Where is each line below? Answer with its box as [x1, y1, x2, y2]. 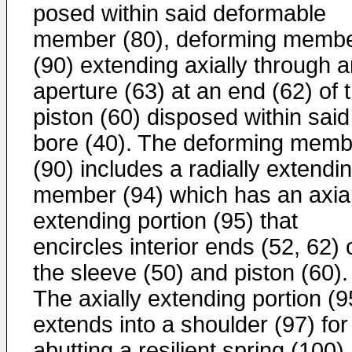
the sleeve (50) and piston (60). [33, 260, 348, 285]
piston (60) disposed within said [33, 104, 350, 130]
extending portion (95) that [33, 208, 298, 233]
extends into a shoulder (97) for [33, 312, 348, 337]
